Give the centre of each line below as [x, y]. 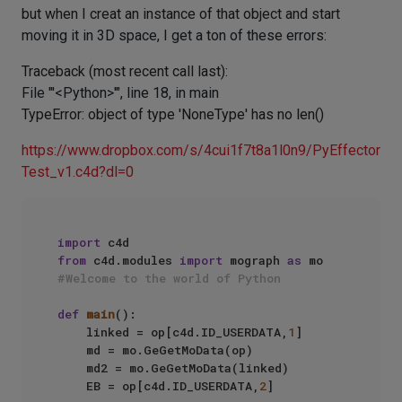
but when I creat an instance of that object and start [181, 14]
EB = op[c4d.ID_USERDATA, [173, 386]
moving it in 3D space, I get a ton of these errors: [174, 35]
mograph [255, 260]
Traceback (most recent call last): [125, 71]
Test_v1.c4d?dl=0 [78, 172]
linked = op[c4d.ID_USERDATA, [187, 332]
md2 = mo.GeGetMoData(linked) [72, 368]
